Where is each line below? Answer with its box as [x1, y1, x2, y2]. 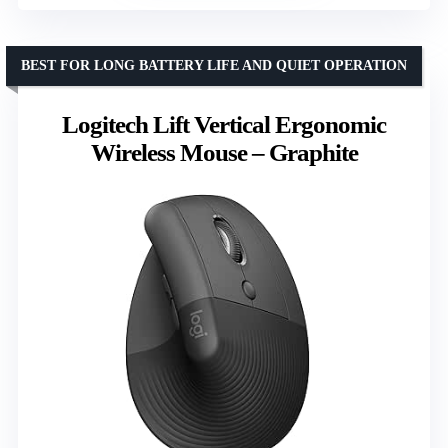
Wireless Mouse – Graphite [90, 139, 358, 167]
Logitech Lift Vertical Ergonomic [62, 111, 386, 139]
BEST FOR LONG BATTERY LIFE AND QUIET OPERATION [21, 58, 407, 74]
